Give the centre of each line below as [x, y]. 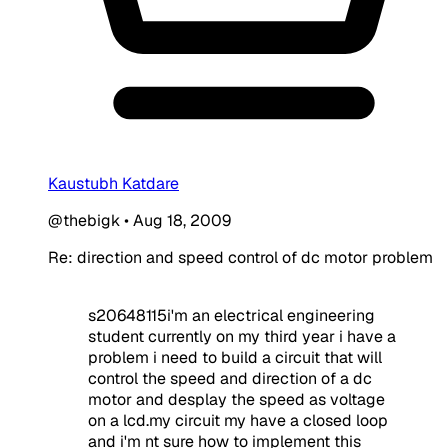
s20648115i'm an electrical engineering [231, 315]
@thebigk [84, 220]
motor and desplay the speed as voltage [236, 399]
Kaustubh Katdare [113, 183]
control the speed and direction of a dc [230, 378]
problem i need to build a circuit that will [235, 357]
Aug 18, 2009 [182, 220]
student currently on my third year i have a [242, 336]
